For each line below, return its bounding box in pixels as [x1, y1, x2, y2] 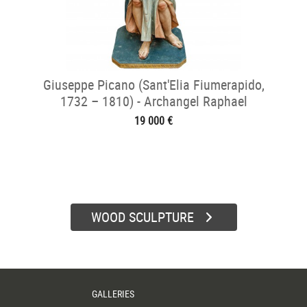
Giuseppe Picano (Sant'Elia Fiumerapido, [42, 75, 265, 94]
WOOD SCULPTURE [90, 208, 194, 226]
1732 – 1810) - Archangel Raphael [60, 92, 247, 110]
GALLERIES [92, 287, 134, 300]
